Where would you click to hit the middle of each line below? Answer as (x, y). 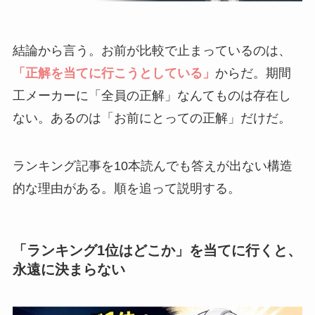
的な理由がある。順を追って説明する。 (126, 188)
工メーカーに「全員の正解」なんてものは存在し (152, 96)
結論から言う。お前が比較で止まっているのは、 (152, 51)
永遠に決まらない (69, 269)
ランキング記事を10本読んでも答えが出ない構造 (152, 166)
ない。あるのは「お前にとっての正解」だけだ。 (152, 118)
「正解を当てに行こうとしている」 (114, 73)
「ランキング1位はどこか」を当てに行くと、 (157, 250)
